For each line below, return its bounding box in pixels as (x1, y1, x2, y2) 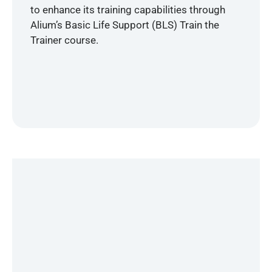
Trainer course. (30, 34, 98, 47)
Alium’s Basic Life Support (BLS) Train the (30, 19, 219, 32)
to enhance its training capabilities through (30, 4, 225, 16)
